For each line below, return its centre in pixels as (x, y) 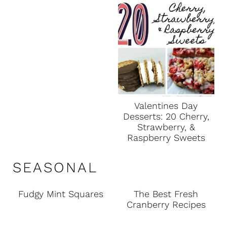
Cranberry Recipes (166, 205)
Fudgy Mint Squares (61, 194)
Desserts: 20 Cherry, (166, 117)
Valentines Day (166, 106)
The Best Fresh (166, 194)
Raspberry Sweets (166, 138)
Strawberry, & (166, 127)
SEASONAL (55, 168)
